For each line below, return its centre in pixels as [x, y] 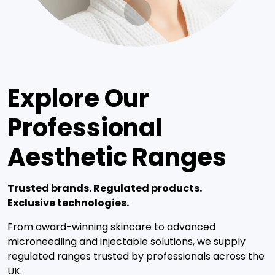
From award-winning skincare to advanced [111, 227]
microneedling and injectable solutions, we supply [126, 242]
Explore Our [79, 98]
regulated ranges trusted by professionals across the [136, 256]
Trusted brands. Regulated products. [105, 188]
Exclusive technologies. [68, 203]
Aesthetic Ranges [117, 157]
